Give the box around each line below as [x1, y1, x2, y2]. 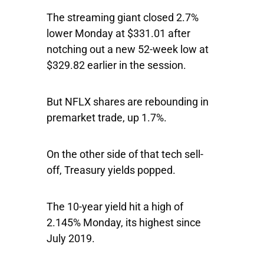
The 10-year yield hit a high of [47, 200, 183, 213]
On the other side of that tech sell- [47, 148, 203, 160]
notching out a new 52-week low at [47, 43, 209, 55]
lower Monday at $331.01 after [47, 27, 190, 39]
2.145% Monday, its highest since [47, 216, 201, 229]
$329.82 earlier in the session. [47, 59, 186, 71]
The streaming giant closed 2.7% [47, 11, 199, 24]
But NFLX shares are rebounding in [47, 95, 209, 108]
